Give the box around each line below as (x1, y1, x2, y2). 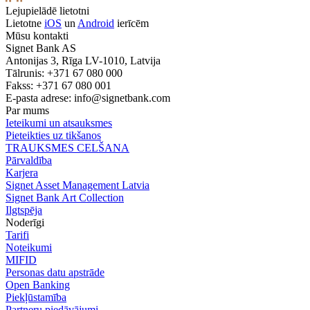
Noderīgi (6, 216, 44, 228)
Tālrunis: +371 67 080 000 (6, 66, 122, 79)
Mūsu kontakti (6, 29, 69, 42)
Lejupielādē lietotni (6, 4, 89, 17)
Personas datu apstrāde (6, 266, 104, 278)
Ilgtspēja (6, 203, 42, 216)
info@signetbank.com (74, 91, 170, 104)
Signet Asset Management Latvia (6, 179, 149, 191)
